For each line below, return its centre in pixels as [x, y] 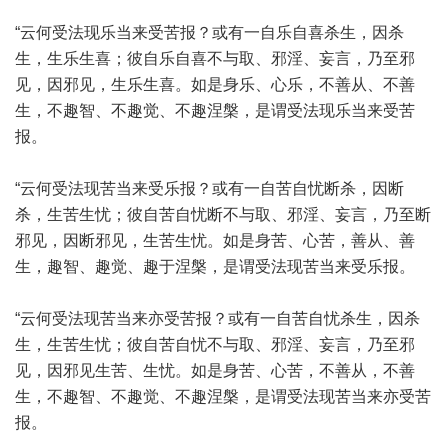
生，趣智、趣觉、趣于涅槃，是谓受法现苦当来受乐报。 [215, 266]
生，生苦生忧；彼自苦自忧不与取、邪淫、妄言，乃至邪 [215, 344]
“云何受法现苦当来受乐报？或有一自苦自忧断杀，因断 [209, 188]
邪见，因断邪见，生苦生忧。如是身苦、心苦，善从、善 [215, 240]
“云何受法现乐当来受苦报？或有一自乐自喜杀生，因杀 [209, 32]
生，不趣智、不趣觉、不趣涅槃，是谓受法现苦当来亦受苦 [223, 396]
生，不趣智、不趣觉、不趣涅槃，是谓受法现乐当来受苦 [215, 110]
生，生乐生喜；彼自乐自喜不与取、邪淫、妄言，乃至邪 [215, 58]
